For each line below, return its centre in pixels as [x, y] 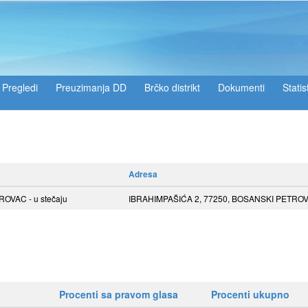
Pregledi [20, 87]
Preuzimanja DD [91, 87]
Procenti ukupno [250, 294]
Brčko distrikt [172, 87]
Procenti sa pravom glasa [119, 294]
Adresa [143, 174]
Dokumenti [241, 87]
